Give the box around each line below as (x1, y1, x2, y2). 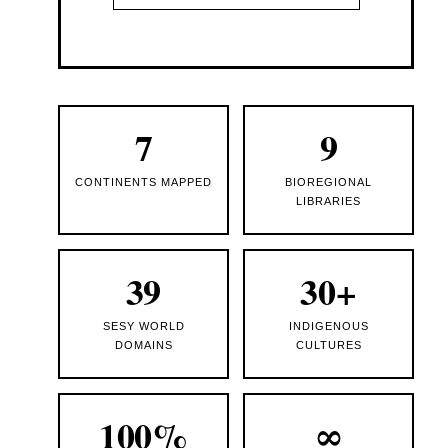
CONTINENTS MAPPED (75, 176, 212, 189)
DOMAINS (114, 339, 173, 352)
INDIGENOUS (288, 320, 369, 333)
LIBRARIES (296, 195, 361, 208)
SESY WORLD (102, 320, 185, 333)
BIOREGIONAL (285, 176, 372, 189)
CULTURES (295, 339, 362, 352)
